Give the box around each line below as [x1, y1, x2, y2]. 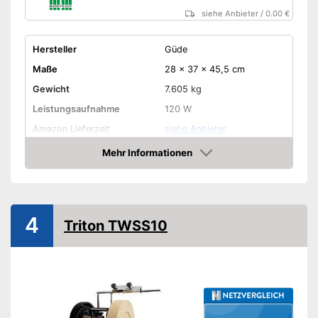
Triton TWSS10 [64, 216, 168, 234]
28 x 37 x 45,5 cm [164, 63, 245, 75]
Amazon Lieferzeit [32, 123, 110, 134]
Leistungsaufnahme [32, 103, 120, 114]
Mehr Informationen [102, 147, 192, 159]
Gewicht [32, 83, 70, 94]
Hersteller [32, 43, 77, 55]
